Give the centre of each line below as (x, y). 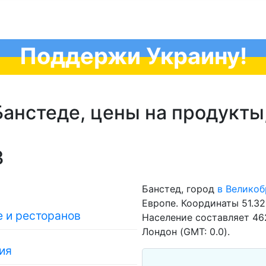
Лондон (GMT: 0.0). (186, 232)
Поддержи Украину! (133, 56)
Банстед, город (180, 189)
